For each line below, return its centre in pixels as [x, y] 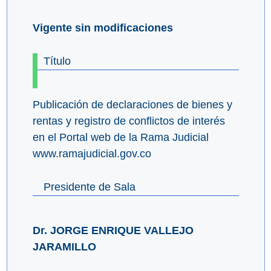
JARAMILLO [64, 247]
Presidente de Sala [89, 187]
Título [57, 61]
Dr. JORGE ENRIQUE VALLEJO [113, 231]
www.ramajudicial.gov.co [92, 154]
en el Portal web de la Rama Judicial [120, 138]
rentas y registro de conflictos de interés [129, 121]
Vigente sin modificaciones [103, 28]
